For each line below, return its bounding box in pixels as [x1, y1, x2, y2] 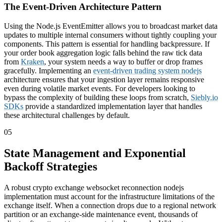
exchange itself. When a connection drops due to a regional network [4, 201, 216, 210]
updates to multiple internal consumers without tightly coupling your [4, 30, 217, 39]
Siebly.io [191, 93, 218, 102]
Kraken [21, 57, 44, 66]
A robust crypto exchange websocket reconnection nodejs [4, 183, 184, 192]
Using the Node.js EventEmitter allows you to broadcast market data [4, 21, 218, 30]
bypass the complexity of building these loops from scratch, [4, 93, 191, 102]
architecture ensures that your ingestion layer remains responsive [4, 75, 204, 84]
